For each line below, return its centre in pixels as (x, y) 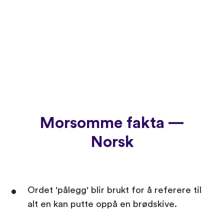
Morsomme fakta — (112, 123)
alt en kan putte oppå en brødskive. (102, 204)
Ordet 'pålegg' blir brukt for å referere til (114, 190)
